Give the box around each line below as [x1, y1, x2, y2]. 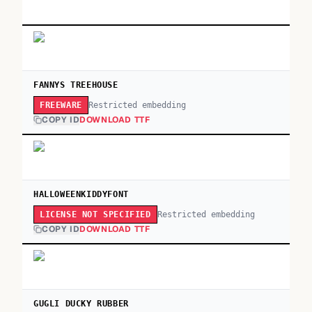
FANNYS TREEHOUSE [33, 80, 118, 90]
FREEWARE [40, 100, 82, 110]
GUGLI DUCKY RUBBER [33, 299, 129, 309]
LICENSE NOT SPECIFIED [40, 210, 151, 219]
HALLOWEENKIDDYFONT [33, 189, 129, 199]
